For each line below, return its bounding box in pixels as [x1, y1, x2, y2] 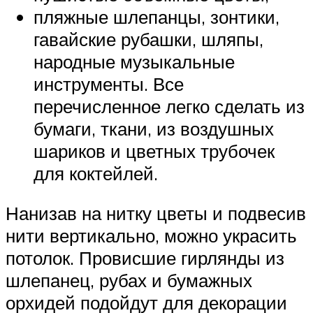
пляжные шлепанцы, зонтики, [34, 5, 279, 28]
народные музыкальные [34, 50, 235, 73]
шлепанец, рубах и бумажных [6, 269, 252, 292]
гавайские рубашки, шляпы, [34, 27, 263, 50]
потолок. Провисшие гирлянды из [6, 247, 284, 270]
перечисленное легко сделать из [34, 94, 305, 117]
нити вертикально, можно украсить [6, 224, 297, 247]
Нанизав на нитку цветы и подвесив [6, 202, 306, 225]
